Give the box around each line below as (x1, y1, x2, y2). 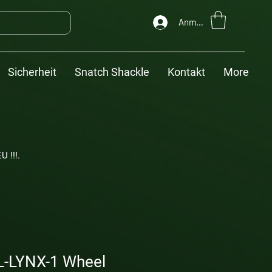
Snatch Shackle (75, 66, 149, 78)
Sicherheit (8, 66, 56, 78)
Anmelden (178, 16, 217, 27)
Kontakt (168, 66, 205, 78)
